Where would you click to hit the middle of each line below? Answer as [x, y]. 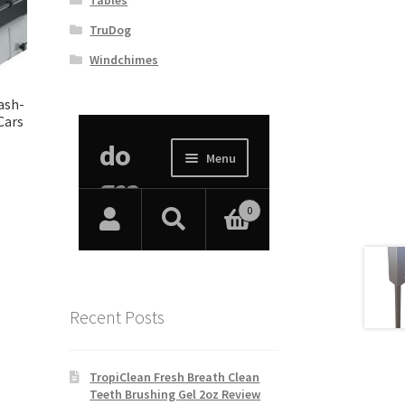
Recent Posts [117, 317]
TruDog [111, 29]
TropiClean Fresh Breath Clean [175, 377]
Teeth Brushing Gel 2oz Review [175, 394]
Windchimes [124, 59]
